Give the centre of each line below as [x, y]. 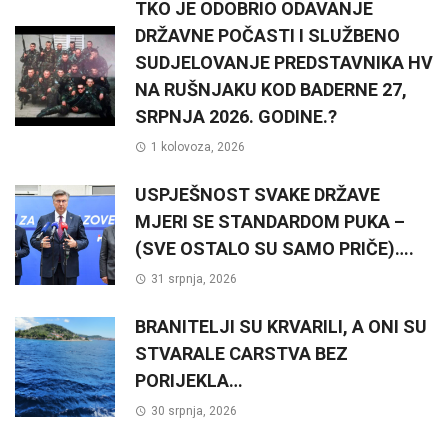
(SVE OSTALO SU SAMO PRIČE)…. [274, 249]
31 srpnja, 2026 [193, 279]
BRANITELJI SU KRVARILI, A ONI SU [281, 327]
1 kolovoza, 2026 [197, 147]
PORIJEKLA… [189, 381]
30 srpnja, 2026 [193, 411]
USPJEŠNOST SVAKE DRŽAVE [257, 195]
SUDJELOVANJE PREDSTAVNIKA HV [284, 62]
